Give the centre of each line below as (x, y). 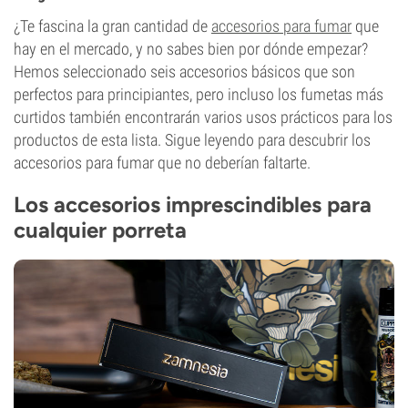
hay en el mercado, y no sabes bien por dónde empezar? (191, 49)
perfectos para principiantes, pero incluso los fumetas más (199, 94)
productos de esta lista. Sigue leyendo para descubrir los (192, 140)
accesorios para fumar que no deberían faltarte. (162, 163)
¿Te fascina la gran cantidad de (112, 26)
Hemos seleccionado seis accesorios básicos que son (184, 71)
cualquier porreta (100, 230)
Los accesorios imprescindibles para (193, 204)
